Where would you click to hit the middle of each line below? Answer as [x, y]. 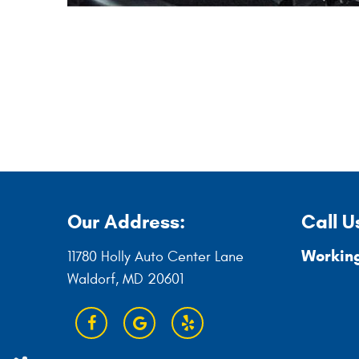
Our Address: [126, 222]
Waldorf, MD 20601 [125, 279]
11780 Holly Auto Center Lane [155, 257]
